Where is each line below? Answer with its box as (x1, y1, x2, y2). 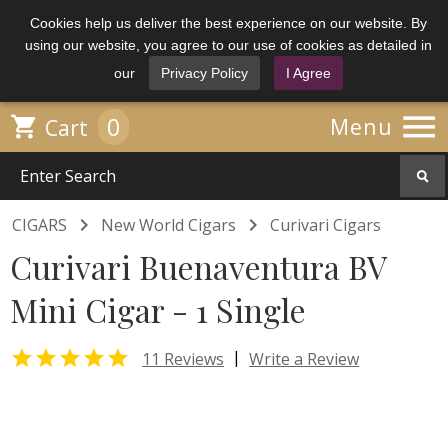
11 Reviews (142, 347, 224, 370)
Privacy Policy (161, 65, 248, 81)
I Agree (286, 65, 331, 81)
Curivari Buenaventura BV (10, 245, 386, 288)
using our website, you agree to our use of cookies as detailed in (25, 37, 432, 53)
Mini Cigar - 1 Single (10, 288, 306, 331)
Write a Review (249, 347, 359, 370)
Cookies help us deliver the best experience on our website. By (30, 15, 427, 31)
